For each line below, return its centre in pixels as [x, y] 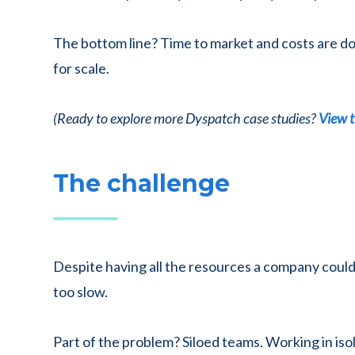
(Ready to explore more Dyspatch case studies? [186, 118]
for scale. [81, 68]
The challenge [141, 183]
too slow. [82, 292]
